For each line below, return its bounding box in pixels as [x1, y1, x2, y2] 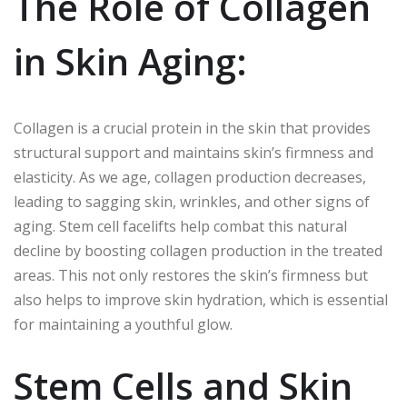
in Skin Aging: [14, 36, 247, 87]
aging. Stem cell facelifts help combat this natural [14, 216, 347, 237]
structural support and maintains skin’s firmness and [14, 143, 373, 164]
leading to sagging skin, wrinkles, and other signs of [14, 192, 370, 213]
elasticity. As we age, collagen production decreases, [14, 167, 366, 188]
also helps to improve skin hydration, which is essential [14, 290, 388, 311]
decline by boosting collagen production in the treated [14, 241, 382, 262]
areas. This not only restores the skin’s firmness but [14, 265, 368, 286]
